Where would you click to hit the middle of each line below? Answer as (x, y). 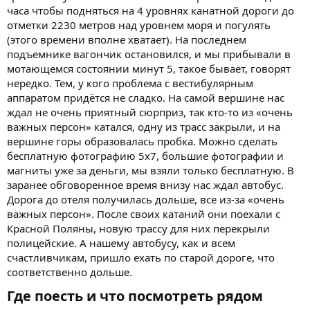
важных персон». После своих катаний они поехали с (144, 213)
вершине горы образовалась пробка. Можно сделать (142, 141)
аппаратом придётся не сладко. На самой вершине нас (146, 97)
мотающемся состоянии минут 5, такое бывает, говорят (149, 68)
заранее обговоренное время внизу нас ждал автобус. (145, 184)
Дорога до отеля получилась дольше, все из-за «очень (146, 199)
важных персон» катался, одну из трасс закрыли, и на (144, 126)
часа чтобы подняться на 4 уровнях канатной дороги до (151, 10)
